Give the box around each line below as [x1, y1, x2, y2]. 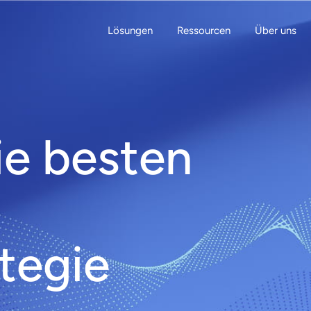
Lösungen [108, 24, 153, 37]
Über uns [255, 24, 296, 37]
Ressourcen [177, 24, 230, 37]
